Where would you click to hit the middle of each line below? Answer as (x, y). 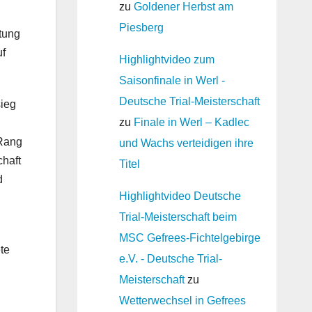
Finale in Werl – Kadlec (191, 122)
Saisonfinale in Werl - (172, 80)
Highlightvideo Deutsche (180, 196)
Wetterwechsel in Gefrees (182, 301)
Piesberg (141, 28)
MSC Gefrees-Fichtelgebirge (189, 238)
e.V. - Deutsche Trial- (170, 259)
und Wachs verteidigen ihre (186, 143)
